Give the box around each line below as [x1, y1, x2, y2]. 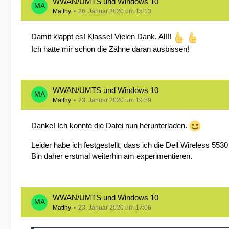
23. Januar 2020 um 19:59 [78, 96, 151, 104]
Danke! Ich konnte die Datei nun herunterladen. [31, 121, 189, 130]
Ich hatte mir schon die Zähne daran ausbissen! [31, 44, 189, 53]
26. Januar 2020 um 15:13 [78, 8, 151, 15]
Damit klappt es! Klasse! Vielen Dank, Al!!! [31, 32, 173, 41]
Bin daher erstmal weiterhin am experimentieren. [31, 152, 192, 161]
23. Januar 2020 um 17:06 [78, 204, 151, 212]
